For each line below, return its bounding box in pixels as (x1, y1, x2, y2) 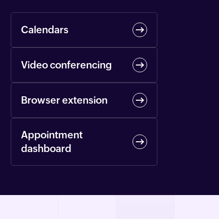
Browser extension (21, 94, 108, 106)
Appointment (21, 129, 83, 141)
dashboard (21, 143, 72, 154)
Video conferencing (21, 59, 112, 71)
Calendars (21, 24, 69, 36)
